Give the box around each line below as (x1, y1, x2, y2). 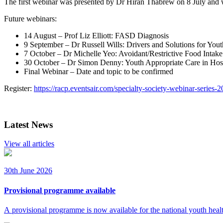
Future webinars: (4, 14, 57, 23)
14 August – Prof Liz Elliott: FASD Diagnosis (24, 31, 169, 40)
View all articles (4, 139, 54, 148)
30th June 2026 (4, 166, 52, 175)
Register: (4, 84, 34, 93)
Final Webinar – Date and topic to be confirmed (24, 67, 173, 76)
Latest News (4, 119, 53, 130)
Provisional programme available (4, 186, 115, 195)
